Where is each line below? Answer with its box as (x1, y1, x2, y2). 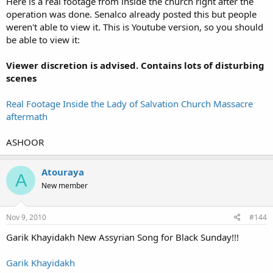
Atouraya (41, 166, 84, 178)
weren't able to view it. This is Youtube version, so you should (6, 21, 263, 33)
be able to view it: (6, 34, 80, 46)
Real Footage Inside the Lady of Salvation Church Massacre (6, 97, 253, 110)
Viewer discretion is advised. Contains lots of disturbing (6, 59, 264, 71)
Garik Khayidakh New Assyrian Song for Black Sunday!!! (6, 230, 239, 243)
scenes (6, 72, 37, 84)
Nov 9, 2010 (6, 211, 46, 222)
